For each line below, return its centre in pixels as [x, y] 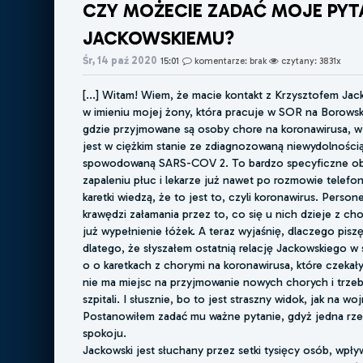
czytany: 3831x [310, 60]
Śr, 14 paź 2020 [120, 60]
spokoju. [105, 333]
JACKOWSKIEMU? [159, 38]
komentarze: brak [231, 60]
